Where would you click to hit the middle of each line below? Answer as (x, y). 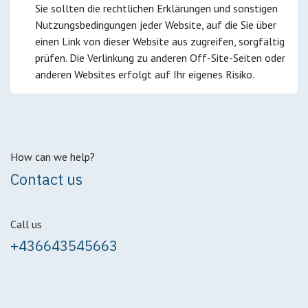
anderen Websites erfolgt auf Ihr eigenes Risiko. (145, 74)
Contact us (46, 179)
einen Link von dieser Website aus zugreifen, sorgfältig (160, 41)
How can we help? (53, 156)
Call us (26, 224)
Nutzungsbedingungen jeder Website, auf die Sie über (156, 24)
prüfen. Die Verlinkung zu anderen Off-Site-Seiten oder (160, 57)
